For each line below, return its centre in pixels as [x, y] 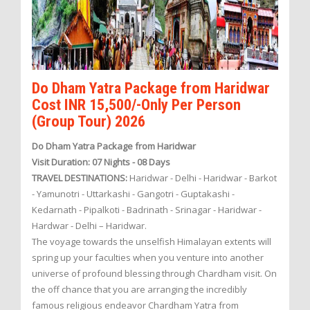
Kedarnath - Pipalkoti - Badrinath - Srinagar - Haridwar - [147, 210]
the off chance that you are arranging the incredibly [139, 290]
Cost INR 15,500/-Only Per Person [136, 104]
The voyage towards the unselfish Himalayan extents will [152, 242]
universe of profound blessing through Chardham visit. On [154, 274]
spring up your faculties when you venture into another [148, 258]
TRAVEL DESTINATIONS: [80, 178]
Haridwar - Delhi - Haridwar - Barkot [202, 178]
